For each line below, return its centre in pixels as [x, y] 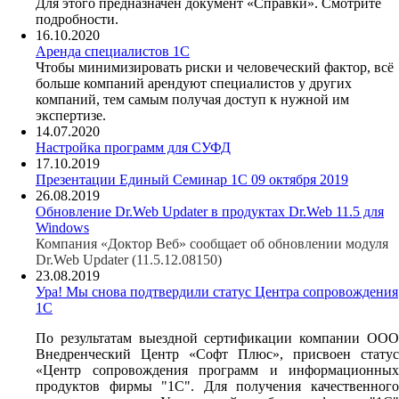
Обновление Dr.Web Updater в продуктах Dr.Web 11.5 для [210, 211]
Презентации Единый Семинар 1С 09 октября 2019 [192, 179]
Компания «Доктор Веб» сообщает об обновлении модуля [212, 243]
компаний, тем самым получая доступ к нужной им [192, 99]
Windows [62, 227]
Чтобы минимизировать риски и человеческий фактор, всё [215, 67]
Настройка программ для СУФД [133, 147]
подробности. [77, 19]
